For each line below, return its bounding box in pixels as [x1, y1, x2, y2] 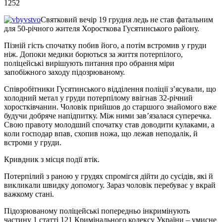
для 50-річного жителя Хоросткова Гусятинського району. [4, 24, 199, 33]
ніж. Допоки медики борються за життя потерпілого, [4, 50, 183, 58]
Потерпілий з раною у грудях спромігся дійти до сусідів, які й [4, 171, 213, 180]
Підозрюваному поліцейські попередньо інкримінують [4, 206, 190, 215]
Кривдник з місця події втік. [4, 155, 100, 164]
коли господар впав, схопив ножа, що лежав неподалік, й [4, 129, 198, 138]
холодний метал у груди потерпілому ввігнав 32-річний [4, 93, 193, 102]
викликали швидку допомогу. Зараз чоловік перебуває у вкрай [4, 180, 216, 189]
